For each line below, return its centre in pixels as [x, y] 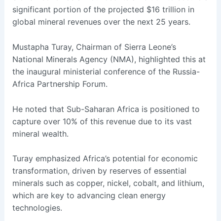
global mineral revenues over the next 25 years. [101, 22]
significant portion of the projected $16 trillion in [103, 10]
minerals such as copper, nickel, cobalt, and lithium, [108, 183]
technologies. [37, 208]
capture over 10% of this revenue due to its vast [102, 121]
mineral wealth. [40, 133]
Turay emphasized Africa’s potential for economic [105, 159]
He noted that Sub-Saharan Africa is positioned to [106, 109]
